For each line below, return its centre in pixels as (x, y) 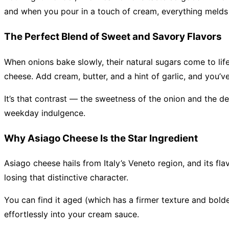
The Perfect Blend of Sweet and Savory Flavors (113, 37)
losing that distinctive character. (66, 178)
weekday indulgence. (45, 113)
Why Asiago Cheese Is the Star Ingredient (101, 138)
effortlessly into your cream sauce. (72, 214)
